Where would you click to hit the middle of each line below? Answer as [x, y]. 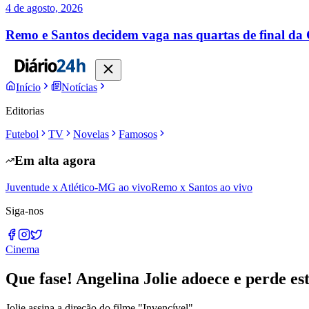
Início [28, 87]
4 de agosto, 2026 [44, 8]
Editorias [25, 110]
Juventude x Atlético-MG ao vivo [78, 187]
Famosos [138, 134]
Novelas [91, 134]
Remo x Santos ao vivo [202, 187]
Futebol [22, 134]
